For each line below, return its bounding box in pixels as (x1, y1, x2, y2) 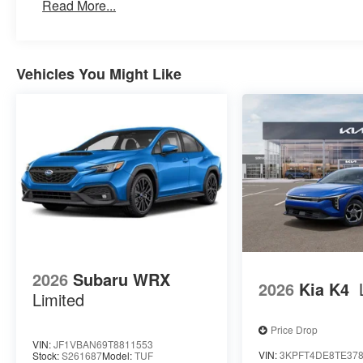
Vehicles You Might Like (16, 62, 181, 84)
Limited (32, 287, 84, 311)
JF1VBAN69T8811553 (53, 336, 153, 351)
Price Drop (271, 322, 318, 337)
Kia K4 (299, 277, 350, 301)
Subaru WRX (73, 267, 170, 291)
